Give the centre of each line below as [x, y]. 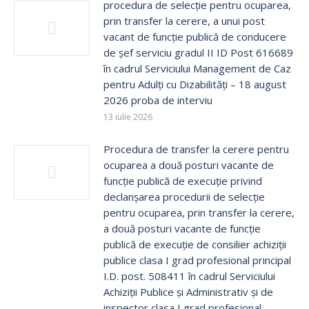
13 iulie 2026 [128, 117]
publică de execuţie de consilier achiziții [195, 244]
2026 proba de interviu [158, 100]
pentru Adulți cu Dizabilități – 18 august [195, 84]
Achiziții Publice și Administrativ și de [188, 292]
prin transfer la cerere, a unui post [184, 21]
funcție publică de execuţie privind [183, 181]
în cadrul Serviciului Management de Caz [197, 68]
